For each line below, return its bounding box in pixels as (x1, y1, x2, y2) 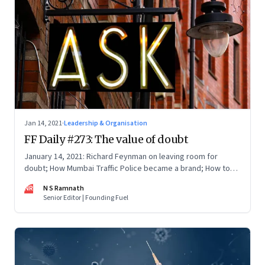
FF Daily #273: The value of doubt (24, 132, 189, 147)
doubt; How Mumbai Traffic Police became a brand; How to (24, 163, 230, 175)
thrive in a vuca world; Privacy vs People (24, 174, 166, 187)
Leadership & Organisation (64, 118, 147, 129)
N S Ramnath (43, 183, 84, 194)
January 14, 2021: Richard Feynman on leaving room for (24, 151, 218, 163)
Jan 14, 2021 (24, 118, 62, 129)
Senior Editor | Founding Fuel (43, 193, 128, 203)
